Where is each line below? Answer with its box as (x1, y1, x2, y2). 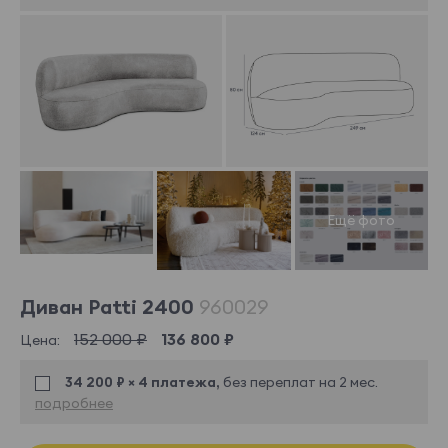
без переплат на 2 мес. (223, 372, 378, 391)
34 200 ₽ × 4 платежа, (65, 372, 223, 391)
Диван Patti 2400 (20, 294, 199, 320)
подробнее (35, 393, 113, 412)
